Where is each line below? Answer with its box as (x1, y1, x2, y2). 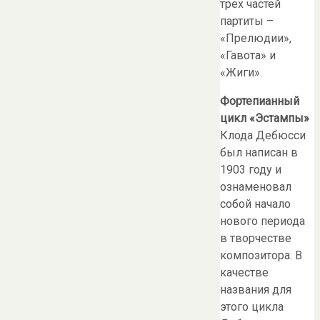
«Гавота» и (220, 49, 276, 63)
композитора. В (220, 249, 302, 263)
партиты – (220, 14, 274, 29)
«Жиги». (220, 66, 262, 80)
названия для (220, 283, 291, 297)
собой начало (220, 197, 291, 211)
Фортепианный (220, 94, 299, 109)
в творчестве (220, 231, 291, 246)
